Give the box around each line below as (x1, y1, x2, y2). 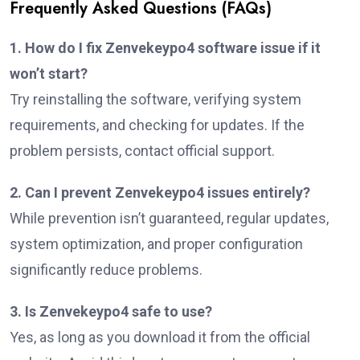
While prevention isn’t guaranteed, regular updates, (10, 209, 329, 227)
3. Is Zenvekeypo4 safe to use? (10, 302, 212, 320)
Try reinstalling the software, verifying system (10, 90, 301, 108)
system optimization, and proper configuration (10, 235, 303, 252)
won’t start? (10, 64, 88, 82)
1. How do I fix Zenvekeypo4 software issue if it (10, 39, 321, 56)
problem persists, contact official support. (10, 141, 275, 159)
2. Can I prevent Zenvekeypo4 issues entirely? (10, 183, 310, 201)
